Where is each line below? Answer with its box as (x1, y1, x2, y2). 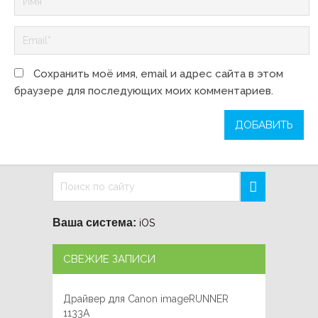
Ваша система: (53, 216, 136, 229)
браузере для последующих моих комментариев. (14, 84, 273, 98)
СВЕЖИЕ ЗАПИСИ (63, 253, 155, 266)
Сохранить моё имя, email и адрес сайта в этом (33, 67, 283, 81)
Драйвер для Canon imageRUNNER (63, 293, 229, 305)
